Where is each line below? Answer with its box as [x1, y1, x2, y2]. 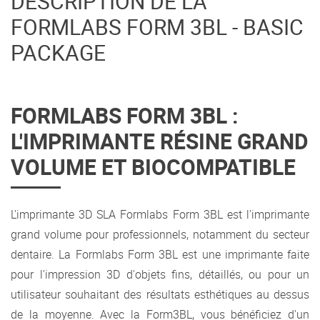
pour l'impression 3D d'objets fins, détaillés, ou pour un [11, 266, 309, 283]
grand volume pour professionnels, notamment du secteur [11, 226, 309, 243]
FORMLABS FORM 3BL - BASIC [11, 12, 304, 42]
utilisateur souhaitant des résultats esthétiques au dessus [11, 286, 309, 303]
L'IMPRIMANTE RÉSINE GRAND [11, 126, 309, 156]
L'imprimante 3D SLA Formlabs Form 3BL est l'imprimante [11, 206, 309, 223]
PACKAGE [11, 38, 106, 68]
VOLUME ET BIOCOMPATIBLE [11, 152, 296, 182]
